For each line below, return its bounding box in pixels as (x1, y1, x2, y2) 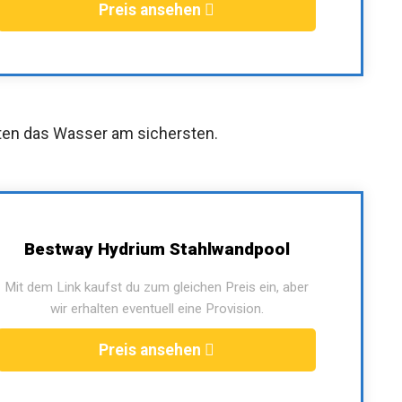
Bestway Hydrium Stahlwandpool (23, 238, 290, 259)
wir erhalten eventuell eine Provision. (49, 300, 264, 317)
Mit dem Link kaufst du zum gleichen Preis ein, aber (4, 278, 309, 295)
